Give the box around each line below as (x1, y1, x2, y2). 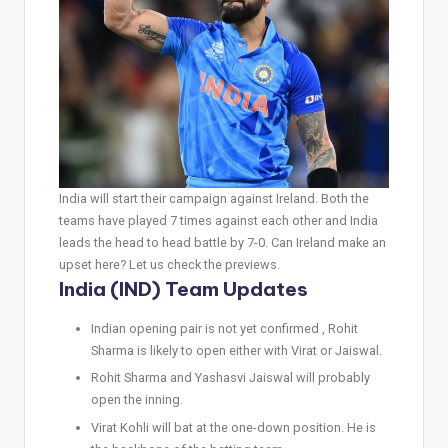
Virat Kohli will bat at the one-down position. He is (91, 419, 376, 435)
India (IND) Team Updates (59, 277, 308, 302)
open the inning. (91, 392, 183, 408)
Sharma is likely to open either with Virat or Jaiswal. (91, 343, 382, 359)
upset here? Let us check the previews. (59, 257, 280, 273)
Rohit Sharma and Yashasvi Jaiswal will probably (91, 370, 370, 386)
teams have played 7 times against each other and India (59, 213, 378, 229)
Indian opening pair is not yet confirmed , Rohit (91, 321, 358, 337)
